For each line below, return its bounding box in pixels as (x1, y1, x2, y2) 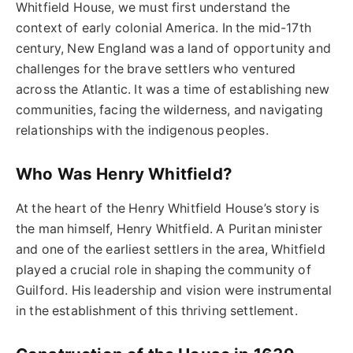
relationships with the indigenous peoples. (16, 122, 269, 138)
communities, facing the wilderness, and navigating (16, 102, 323, 117)
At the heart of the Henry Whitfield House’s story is (16, 200, 320, 216)
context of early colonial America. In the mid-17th (16, 20, 311, 35)
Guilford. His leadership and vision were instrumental (16, 282, 333, 298)
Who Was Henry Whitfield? (16, 164, 232, 184)
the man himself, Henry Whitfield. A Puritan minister (16, 221, 323, 236)
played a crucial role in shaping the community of (16, 262, 311, 277)
